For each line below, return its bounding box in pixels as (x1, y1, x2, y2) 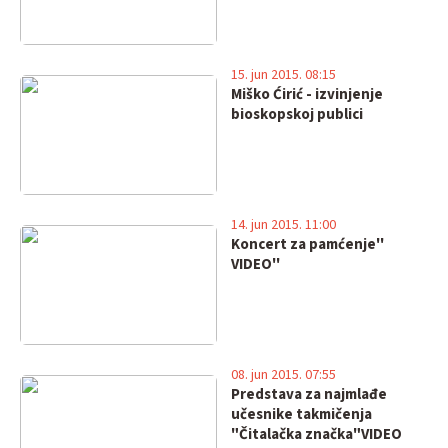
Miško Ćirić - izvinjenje (230, 84, 383, 105)
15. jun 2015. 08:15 (230, 65, 336, 85)
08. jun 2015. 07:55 (230, 365, 336, 385)
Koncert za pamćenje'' (230, 234, 384, 255)
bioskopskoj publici (230, 104, 363, 125)
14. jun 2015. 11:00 (230, 215, 336, 235)
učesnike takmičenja (230, 404, 372, 425)
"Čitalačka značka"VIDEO (230, 424, 402, 445)
